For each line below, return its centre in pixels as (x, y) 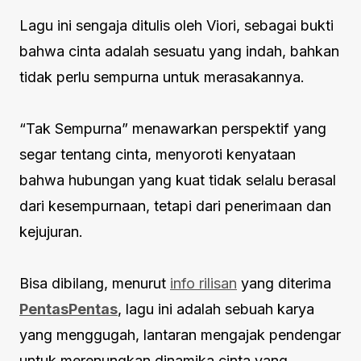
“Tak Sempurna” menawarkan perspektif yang (173, 128)
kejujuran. (53, 231)
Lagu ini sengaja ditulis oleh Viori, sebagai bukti (176, 25)
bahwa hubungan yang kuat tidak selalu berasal (178, 180)
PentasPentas (68, 309)
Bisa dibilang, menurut (95, 283)
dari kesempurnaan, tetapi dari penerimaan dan (175, 205)
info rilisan (203, 283)
